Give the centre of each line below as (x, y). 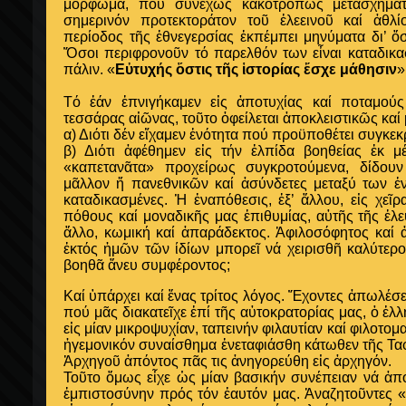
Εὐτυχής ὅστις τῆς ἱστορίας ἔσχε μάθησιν (256, 69)
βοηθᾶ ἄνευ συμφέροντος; (147, 265)
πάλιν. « (89, 69)
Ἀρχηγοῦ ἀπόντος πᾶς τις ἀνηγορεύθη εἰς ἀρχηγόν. (227, 361)
